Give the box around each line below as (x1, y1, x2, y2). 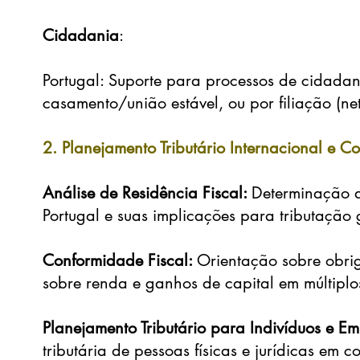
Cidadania (43, 25, 120, 46)
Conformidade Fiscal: (43, 250, 198, 271)
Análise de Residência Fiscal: (43, 182, 252, 203)
